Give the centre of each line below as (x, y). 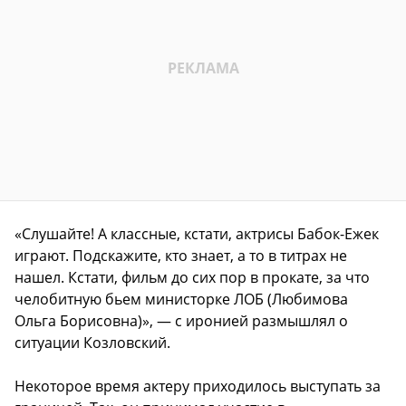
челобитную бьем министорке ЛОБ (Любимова (181, 299)
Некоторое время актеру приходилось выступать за (198, 386)
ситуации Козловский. (92, 343)
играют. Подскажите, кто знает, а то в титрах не (181, 256)
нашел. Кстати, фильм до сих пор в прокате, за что (192, 277)
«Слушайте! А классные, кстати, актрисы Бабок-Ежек (197, 234)
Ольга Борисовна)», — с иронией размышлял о (181, 321)
